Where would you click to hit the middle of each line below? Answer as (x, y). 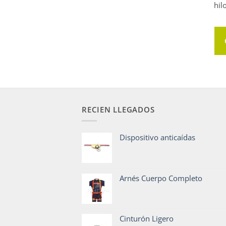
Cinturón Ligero (147, 219)
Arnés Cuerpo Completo (161, 178)
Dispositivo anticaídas (157, 137)
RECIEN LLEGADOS (118, 110)
